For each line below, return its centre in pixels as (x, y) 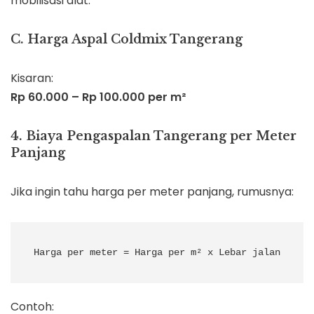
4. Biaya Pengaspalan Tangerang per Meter (153, 136)
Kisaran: (32, 78)
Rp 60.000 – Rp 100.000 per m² (98, 97)
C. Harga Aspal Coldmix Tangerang (127, 40)
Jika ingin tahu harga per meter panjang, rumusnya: (152, 192)
